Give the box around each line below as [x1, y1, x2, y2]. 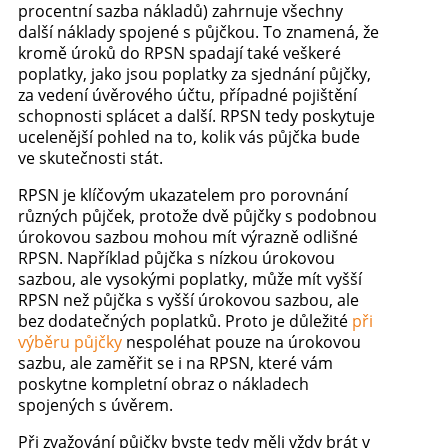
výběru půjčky [17, 330, 122, 353]
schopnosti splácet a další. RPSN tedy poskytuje [17, 104, 375, 127]
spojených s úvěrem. [17, 393, 173, 416]
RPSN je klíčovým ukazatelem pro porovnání [17, 183, 348, 206]
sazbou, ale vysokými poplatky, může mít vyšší [17, 267, 362, 290]
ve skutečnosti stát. [17, 146, 163, 169]
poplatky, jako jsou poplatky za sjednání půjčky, [17, 62, 371, 85]
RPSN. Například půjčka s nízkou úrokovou [17, 246, 335, 269]
